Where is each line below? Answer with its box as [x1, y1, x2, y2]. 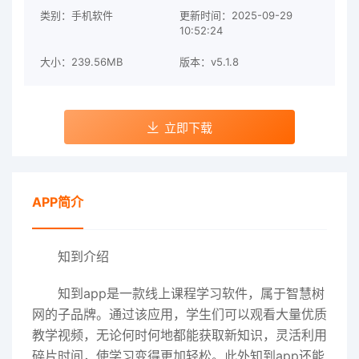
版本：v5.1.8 [179, 55, 239, 68]
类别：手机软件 [40, 9, 113, 22]
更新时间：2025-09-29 [179, 9, 292, 22]
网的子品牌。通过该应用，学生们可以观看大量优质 [32, 306, 327, 322]
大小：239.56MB [40, 55, 123, 68]
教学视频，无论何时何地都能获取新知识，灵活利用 [32, 327, 327, 343]
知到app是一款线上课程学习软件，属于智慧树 [58, 285, 325, 301]
